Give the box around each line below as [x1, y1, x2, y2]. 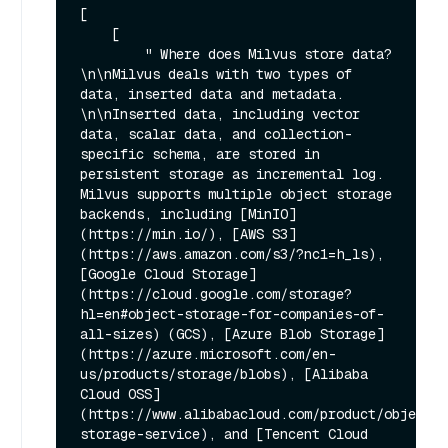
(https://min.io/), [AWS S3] [80, 225, 296, 244]
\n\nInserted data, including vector [80, 105, 360, 124]
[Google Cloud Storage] [80, 265, 256, 284]
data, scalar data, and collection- [80, 125, 352, 144]
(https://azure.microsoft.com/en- [80, 345, 336, 364]
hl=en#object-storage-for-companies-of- [80, 305, 384, 324]
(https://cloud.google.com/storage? [80, 285, 352, 304]
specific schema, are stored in [80, 145, 320, 164]
